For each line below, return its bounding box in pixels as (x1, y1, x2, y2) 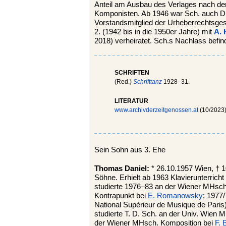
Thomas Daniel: (94, 164, 151, 173)
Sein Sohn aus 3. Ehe (94, 146, 165, 154)
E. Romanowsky (148, 191, 203, 200)
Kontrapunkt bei (94, 191, 148, 200)
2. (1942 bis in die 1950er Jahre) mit (94, 27, 214, 36)
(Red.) (115, 78, 133, 85)
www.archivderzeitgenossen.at (115, 106, 198, 114)
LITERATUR (115, 97, 148, 104)
